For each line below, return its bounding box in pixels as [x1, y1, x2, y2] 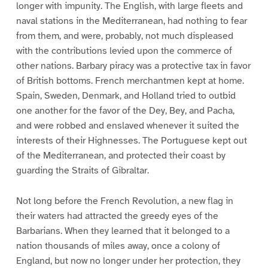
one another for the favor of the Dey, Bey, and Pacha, [16, 104, 234, 117]
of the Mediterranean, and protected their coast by [16, 149, 226, 162]
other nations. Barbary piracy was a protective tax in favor [16, 59, 251, 72]
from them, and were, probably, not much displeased [16, 29, 233, 42]
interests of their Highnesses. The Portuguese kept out [16, 134, 247, 147]
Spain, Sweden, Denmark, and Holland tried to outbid [16, 89, 236, 102]
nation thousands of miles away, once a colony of [16, 239, 220, 252]
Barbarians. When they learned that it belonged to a [16, 224, 230, 237]
